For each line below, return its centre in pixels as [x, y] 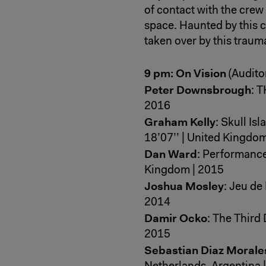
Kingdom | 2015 [184, 171]
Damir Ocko [176, 218]
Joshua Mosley [184, 186]
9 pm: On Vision [185, 74]
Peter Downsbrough [198, 90]
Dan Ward [171, 154]
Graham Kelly [180, 122]
